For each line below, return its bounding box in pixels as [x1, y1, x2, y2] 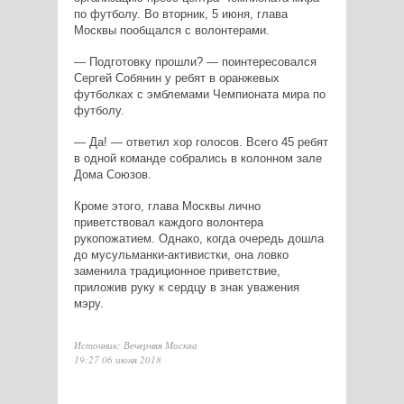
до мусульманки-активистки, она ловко [73, 247, 289, 262]
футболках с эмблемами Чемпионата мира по [73, 87, 326, 101]
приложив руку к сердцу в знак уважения [73, 280, 299, 294]
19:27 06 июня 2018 [73, 352, 161, 366]
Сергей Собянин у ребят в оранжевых [73, 70, 280, 85]
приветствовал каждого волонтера [73, 215, 263, 229]
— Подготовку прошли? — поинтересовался [73, 54, 317, 69]
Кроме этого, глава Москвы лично [73, 198, 261, 213]
